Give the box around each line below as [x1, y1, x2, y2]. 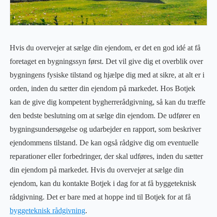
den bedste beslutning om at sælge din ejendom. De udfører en [10, 111, 200, 120]
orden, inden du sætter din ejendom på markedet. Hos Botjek [10, 84, 195, 93]
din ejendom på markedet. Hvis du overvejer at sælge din [10, 165, 184, 174]
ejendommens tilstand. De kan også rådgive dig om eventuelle [10, 138, 199, 147]
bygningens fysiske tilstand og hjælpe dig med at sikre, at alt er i [10, 70, 204, 79]
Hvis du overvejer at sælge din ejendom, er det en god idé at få [10, 43, 201, 52]
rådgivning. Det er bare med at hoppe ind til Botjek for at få [10, 192, 191, 201]
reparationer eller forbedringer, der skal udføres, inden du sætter [10, 152, 203, 160]
